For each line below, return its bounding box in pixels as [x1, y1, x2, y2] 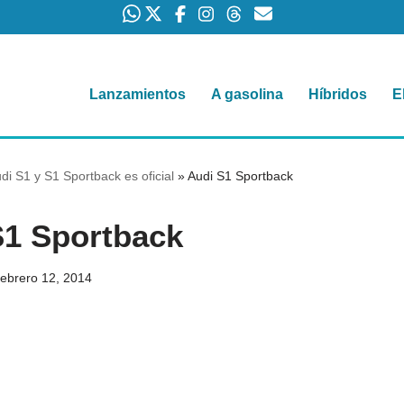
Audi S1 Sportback [188, 169, 293, 184]
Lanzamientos [89, 87, 186, 103]
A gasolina [211, 87, 283, 103]
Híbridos [308, 87, 367, 103]
